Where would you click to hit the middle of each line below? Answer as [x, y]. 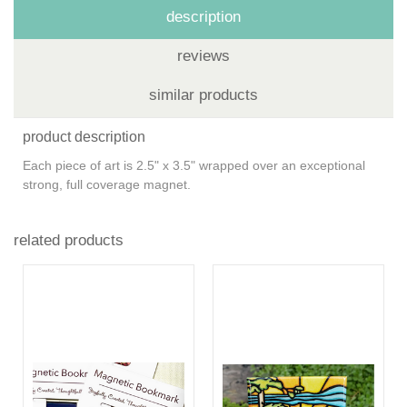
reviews [203, 55]
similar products [203, 94]
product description [84, 136]
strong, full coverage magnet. [109, 184]
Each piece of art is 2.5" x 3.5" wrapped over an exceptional [194, 165]
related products [69, 240]
